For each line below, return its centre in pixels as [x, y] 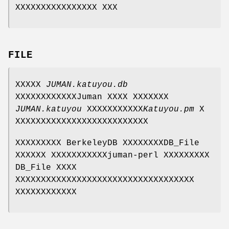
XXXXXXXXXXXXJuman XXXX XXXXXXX [92, 97]
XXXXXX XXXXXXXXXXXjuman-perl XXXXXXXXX [112, 155]
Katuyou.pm [169, 109]
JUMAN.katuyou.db [87, 85]
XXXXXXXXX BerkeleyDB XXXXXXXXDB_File [107, 143]
